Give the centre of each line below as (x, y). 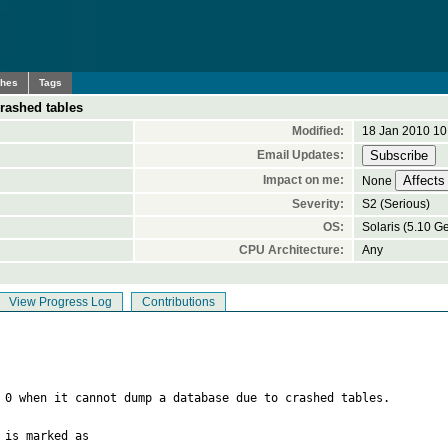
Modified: (318, 131)
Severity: (318, 204)
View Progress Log (60, 302)
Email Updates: (300, 155)
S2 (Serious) (396, 204)
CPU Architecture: (291, 250)
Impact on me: (303, 180)
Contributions (178, 302)
